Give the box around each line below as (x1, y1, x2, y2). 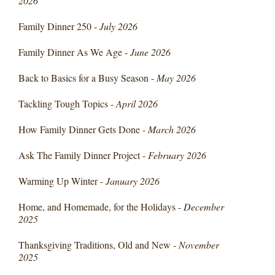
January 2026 (106, 174, 160, 188)
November (179, 238, 220, 252)
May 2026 (157, 71, 196, 85)
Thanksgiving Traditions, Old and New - (18, 238, 179, 252)
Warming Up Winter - (18, 174, 106, 188)
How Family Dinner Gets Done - (18, 123, 149, 136)
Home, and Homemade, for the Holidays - (18, 200, 184, 214)
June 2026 (130, 45, 171, 59)
